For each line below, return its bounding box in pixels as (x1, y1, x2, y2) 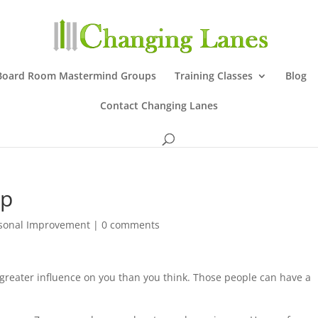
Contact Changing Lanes (100, 99, 218, 112)
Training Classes (174, 69, 253, 82)
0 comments (102, 218, 160, 231)
